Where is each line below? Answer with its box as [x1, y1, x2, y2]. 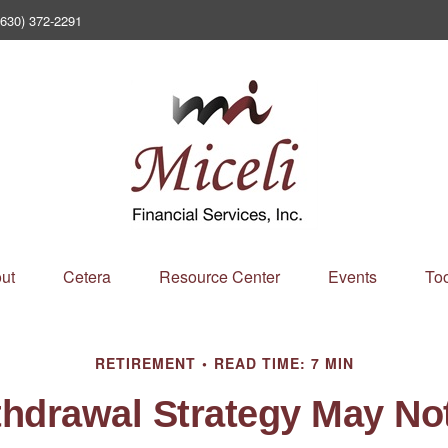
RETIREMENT [94, 353, 196, 373]
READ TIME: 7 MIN [213, 353, 354, 373]
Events [327, 265, 377, 288]
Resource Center [158, 265, 280, 288]
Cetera [62, 265, 111, 288]
